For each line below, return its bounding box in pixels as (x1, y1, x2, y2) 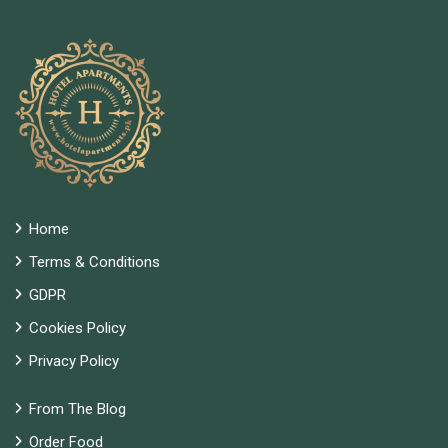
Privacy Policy (29, 352, 119, 370)
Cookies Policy (29, 319, 126, 337)
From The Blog (29, 400, 126, 418)
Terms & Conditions (29, 253, 160, 271)
